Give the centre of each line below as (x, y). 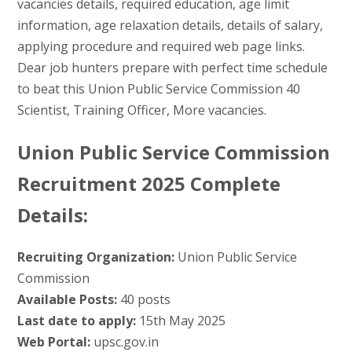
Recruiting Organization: (95, 257)
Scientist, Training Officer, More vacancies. (141, 110)
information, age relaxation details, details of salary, (170, 25)
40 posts (143, 299)
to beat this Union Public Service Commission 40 (158, 88)
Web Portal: (53, 341)
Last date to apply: (76, 320)
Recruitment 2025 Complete (148, 183)
